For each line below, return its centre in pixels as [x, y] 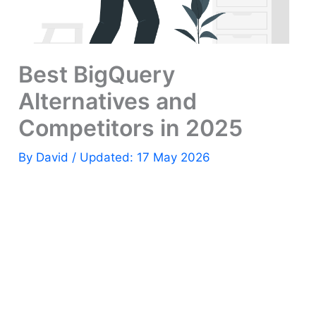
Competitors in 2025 [131, 128]
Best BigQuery [97, 75]
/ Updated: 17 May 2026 [141, 158]
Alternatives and [108, 102]
